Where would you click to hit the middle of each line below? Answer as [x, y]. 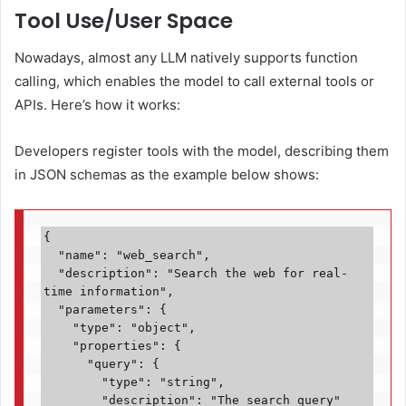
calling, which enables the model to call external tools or [194, 81]
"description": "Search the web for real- [50, 274]
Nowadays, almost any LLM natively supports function [186, 57]
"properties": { [58, 346]
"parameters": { [50, 310]
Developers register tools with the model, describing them [202, 150]
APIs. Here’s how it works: [97, 104]
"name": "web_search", [50, 256]
